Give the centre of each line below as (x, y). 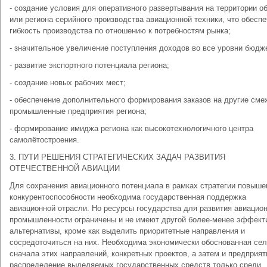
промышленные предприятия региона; (78, 111)
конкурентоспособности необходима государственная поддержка (128, 197)
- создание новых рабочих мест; (68, 83)
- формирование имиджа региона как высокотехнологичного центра (131, 128)
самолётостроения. (44, 140)
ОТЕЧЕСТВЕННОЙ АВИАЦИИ (65, 168)
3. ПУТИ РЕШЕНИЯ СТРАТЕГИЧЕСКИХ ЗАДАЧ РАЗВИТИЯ (117, 157)
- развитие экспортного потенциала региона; (89, 65)
